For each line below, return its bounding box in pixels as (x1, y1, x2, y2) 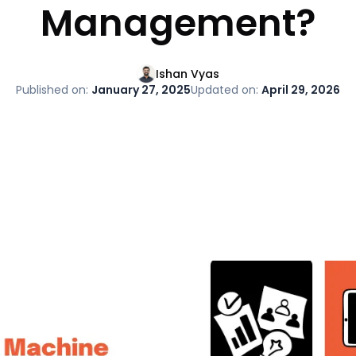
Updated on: (191, 81, 261, 98)
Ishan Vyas (156, 65, 219, 82)
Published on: (16, 81, 91, 98)
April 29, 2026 (261, 81, 340, 98)
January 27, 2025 (91, 81, 191, 98)
